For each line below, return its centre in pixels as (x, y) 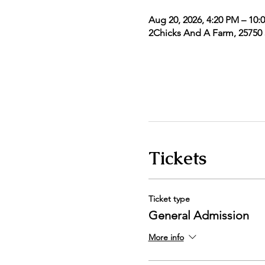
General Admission (198, 215)
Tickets (177, 158)
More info (166, 237)
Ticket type (169, 199)
